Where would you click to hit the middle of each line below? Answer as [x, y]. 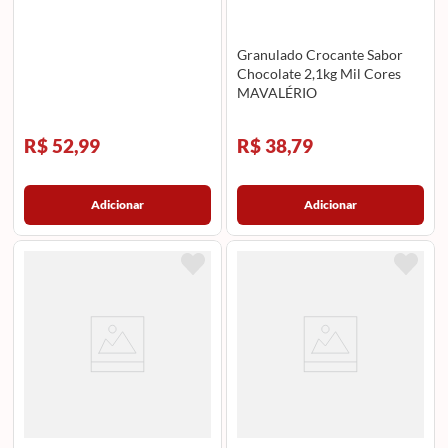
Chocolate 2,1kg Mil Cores [319, 73]
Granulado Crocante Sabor [320, 54]
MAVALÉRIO [277, 92]
